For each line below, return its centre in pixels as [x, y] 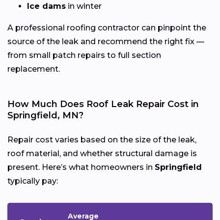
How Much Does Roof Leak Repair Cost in [103, 104]
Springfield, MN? [45, 115]
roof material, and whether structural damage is [102, 153]
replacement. [34, 69]
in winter [84, 6]
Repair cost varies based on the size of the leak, [102, 139]
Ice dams [46, 6]
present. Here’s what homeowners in [81, 167]
